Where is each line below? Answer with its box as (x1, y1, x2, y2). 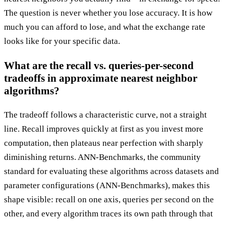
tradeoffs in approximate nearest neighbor (4, 72, 197, 84)
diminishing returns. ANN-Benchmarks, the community (4, 152, 201, 162)
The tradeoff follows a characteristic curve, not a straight (4, 109, 207, 120)
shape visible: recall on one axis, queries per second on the (4, 194, 214, 204)
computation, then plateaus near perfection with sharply (4, 138, 203, 148)
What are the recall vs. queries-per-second (4, 59, 194, 72)
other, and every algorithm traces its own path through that (4, 208, 213, 218)
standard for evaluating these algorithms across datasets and (4, 166, 219, 176)
